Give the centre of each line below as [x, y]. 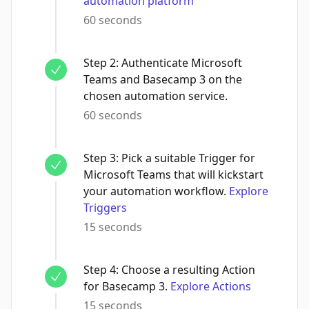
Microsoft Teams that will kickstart [173, 175]
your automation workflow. [155, 191]
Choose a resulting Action [188, 270]
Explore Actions [211, 286]
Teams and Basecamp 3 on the [163, 79]
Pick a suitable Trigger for [188, 158]
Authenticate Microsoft [182, 63]
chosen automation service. [156, 96]
